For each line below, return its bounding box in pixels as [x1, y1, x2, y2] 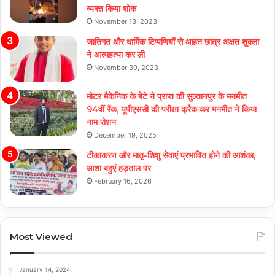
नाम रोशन [87, 116, 116, 128]
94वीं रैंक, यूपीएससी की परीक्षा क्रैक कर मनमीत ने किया [87, 103, 257, 115]
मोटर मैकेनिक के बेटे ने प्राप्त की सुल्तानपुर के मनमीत [87, 90, 247, 102]
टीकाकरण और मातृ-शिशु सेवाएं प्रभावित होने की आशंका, [87, 149, 255, 161]
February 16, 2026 [94, 176, 152, 185]
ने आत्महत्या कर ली [87, 48, 145, 60]
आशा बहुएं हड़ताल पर [87, 162, 151, 174]
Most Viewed [10, 230, 72, 242]
